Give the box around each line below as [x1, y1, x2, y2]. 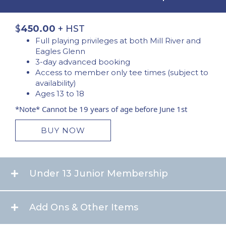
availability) [35, 78, 76, 88]
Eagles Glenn [35, 46, 85, 56]
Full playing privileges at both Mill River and [35, 36, 201, 45]
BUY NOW [41, 126, 85, 135]
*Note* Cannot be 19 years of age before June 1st [15, 104, 187, 114]
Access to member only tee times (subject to [35, 68, 208, 77]
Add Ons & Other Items [29, 202, 138, 213]
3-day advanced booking [35, 57, 130, 67]
